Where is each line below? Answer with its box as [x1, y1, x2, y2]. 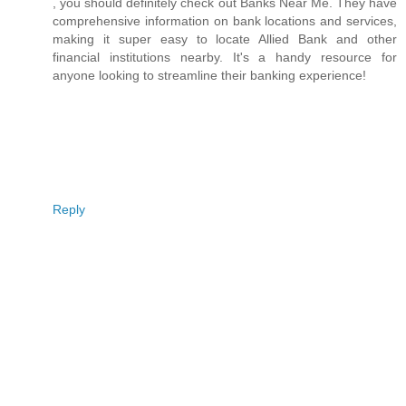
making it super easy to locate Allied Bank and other [53, 31, 397, 46]
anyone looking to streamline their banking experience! [53, 67, 366, 82]
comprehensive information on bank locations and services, [53, 13, 397, 28]
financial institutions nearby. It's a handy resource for [53, 49, 397, 64]
